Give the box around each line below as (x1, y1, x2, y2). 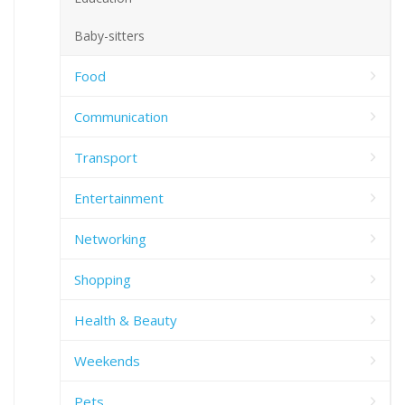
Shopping (74, 269, 131, 288)
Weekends (74, 351, 140, 370)
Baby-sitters (74, 26, 145, 44)
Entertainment (74, 188, 164, 207)
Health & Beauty (74, 310, 177, 329)
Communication (74, 107, 168, 126)
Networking (74, 229, 146, 248)
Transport (74, 147, 137, 166)
